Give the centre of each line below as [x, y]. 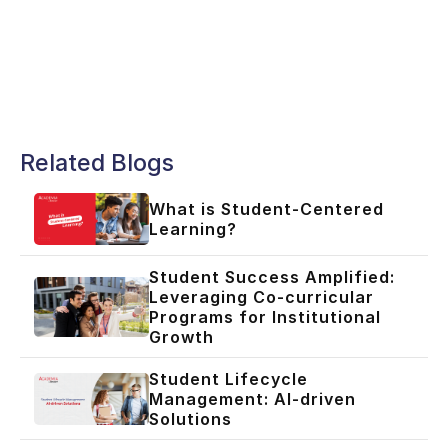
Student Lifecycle [228, 379]
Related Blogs [97, 162]
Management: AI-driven [252, 399]
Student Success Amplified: [271, 276]
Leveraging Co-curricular [261, 296]
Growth [181, 336]
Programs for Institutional [264, 316]
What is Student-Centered [266, 208]
